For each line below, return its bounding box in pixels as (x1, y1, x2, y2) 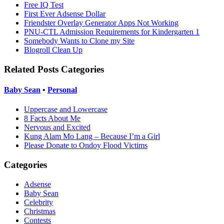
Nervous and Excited (24, 123, 90, 132)
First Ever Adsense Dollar (24, 9, 105, 18)
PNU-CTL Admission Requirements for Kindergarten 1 (24, 27, 199, 36)
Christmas (24, 206, 55, 215)
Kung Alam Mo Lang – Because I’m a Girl (24, 132, 160, 141)
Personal (47, 85, 77, 94)
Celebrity (24, 197, 53, 206)
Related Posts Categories (4, 63, 104, 74)
